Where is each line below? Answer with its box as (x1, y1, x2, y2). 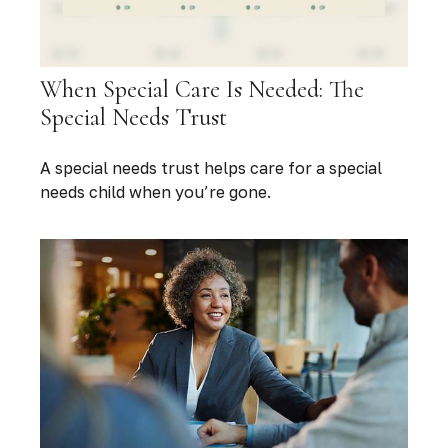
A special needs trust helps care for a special (40, 158, 382, 179)
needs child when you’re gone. (40, 182, 271, 203)
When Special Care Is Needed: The (40, 75, 364, 105)
